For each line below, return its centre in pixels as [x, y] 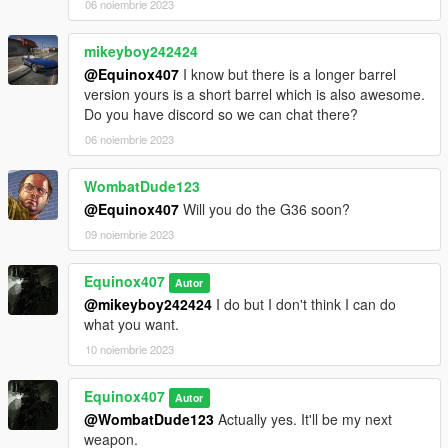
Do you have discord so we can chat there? [221, 113]
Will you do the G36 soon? [264, 208]
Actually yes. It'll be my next [303, 418]
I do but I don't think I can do [304, 303]
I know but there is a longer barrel [287, 73]
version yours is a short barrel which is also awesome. [254, 93]
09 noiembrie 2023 [129, 233]
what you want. [131, 323]
